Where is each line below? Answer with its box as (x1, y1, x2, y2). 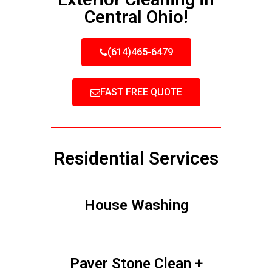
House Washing (84, 197, 188, 214)
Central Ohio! (84, 7, 188, 27)
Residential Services (53, 148, 219, 169)
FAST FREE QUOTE (100, 86, 182, 98)
